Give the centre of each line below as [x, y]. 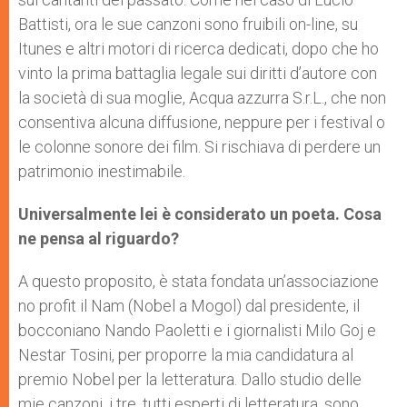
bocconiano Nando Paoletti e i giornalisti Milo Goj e [197, 331]
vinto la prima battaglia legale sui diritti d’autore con [198, 74]
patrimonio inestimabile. [102, 172]
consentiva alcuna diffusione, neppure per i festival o [202, 123]
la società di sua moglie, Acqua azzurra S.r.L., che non [202, 98]
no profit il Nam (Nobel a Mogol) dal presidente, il [189, 306]
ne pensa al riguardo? [99, 239]
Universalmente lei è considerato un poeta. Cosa [200, 214]
